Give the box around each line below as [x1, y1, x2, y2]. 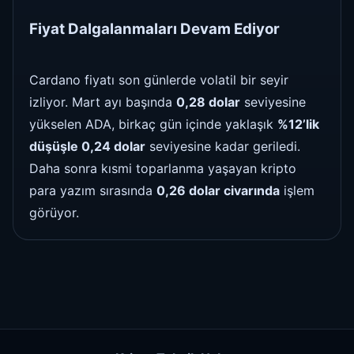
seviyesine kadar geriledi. [145, 138, 300, 155]
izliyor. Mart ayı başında [29, 94, 176, 111]
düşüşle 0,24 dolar [29, 138, 145, 155]
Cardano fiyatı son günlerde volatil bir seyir [29, 72, 288, 88]
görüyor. [29, 205, 79, 221]
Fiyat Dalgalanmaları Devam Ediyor [29, 19, 280, 38]
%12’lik [277, 116, 319, 133]
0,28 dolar [176, 94, 240, 111]
